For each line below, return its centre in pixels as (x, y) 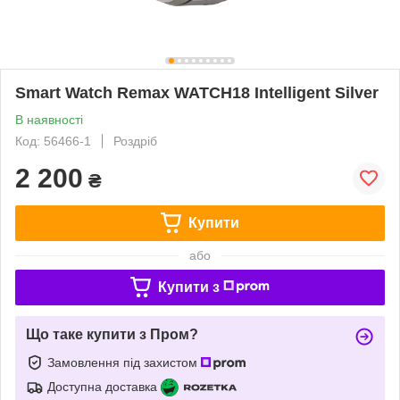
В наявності (49, 119)
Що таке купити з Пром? (112, 334)
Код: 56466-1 (53, 141)
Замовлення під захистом (124, 362)
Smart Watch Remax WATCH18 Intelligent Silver (197, 92)
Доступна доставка (102, 386)
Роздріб (135, 141)
